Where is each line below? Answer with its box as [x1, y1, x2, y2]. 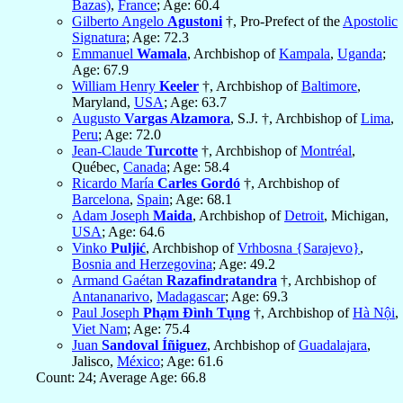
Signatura [72, 30, 126, 46]
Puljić [111, 240, 146, 256]
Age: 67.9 [72, 62, 129, 78]
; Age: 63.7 [164, 94, 227, 111]
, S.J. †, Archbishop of [230, 111, 361, 127]
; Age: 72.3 [126, 30, 189, 46]
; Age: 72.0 [98, 127, 161, 143]
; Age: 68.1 [169, 192, 232, 208]
